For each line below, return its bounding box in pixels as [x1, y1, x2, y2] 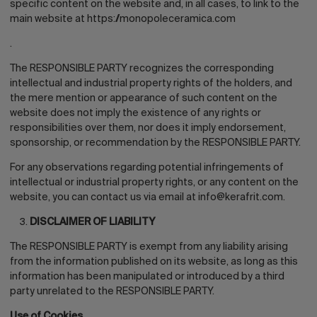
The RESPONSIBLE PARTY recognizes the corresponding [10, 64, 274, 74]
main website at [10, 14, 87, 24]
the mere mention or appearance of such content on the [10, 93, 277, 103]
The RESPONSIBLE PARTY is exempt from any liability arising [10, 242, 288, 252]
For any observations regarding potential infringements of [10, 163, 284, 173]
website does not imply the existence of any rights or [10, 108, 261, 118]
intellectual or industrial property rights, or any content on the [10, 178, 299, 188]
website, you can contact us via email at [10, 192, 198, 202]
